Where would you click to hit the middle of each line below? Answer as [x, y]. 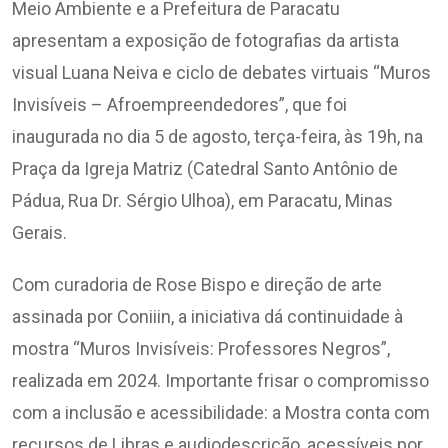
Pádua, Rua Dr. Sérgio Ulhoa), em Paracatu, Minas [202, 201]
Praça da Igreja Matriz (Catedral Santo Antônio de [205, 169]
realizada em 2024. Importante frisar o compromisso [220, 381]
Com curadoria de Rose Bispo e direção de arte [197, 285]
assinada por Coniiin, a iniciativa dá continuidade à [207, 317]
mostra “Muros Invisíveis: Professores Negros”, [201, 349]
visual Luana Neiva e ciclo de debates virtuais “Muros [221, 73]
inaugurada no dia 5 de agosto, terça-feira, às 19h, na [217, 137]
